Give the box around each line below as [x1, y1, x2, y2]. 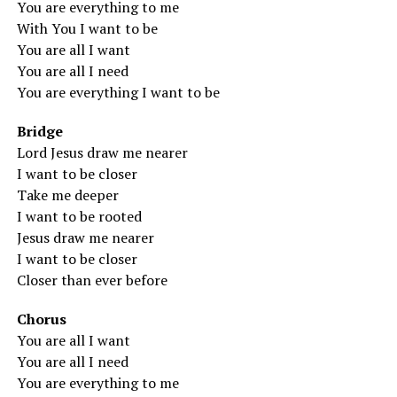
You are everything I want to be [16, 82, 220, 102]
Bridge [16, 121, 63, 141]
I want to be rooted [16, 206, 142, 226]
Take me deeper [16, 185, 119, 205]
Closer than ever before [16, 270, 167, 290]
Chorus [16, 309, 66, 329]
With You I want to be [16, 19, 158, 38]
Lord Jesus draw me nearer [16, 143, 188, 162]
